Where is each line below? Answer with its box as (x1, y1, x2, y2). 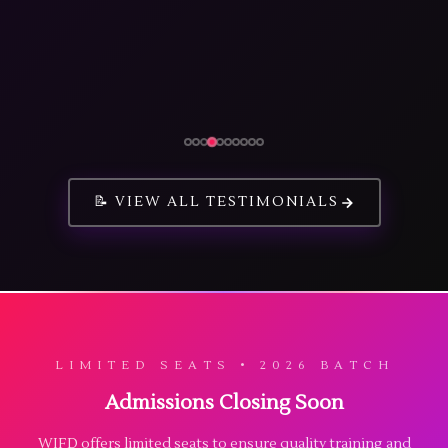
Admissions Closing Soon (104, 390, 344, 416)
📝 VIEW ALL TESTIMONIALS (93, 193, 339, 211)
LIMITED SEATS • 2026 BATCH (54, 358, 394, 373)
